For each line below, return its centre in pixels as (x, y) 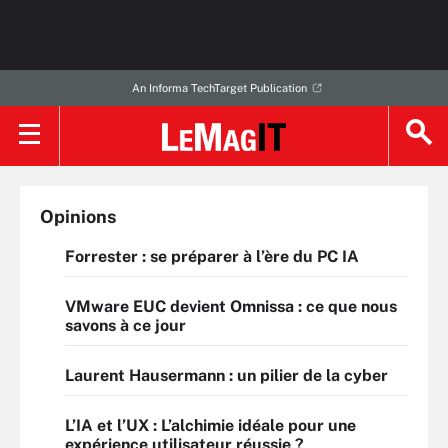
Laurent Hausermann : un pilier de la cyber (226, 375)
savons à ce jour (125, 325)
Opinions (78, 216)
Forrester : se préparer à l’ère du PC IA (212, 256)
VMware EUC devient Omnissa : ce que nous (231, 306)
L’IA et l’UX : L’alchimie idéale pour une (210, 425)
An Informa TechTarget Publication (219, 88)
